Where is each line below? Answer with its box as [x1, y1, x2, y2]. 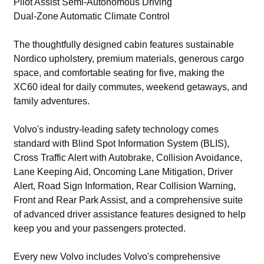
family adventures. [14, 96, 90, 106]
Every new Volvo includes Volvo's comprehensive [14, 252, 221, 262]
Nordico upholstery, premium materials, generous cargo [14, 54, 245, 64]
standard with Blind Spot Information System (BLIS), [14, 138, 230, 148]
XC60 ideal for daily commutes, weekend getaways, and [14, 82, 248, 92]
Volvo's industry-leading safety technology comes [14, 124, 219, 134]
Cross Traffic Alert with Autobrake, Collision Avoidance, [14, 153, 243, 163]
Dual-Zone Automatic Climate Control [14, 11, 170, 21]
